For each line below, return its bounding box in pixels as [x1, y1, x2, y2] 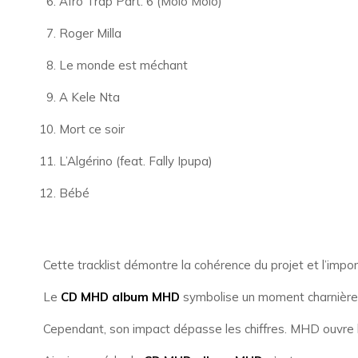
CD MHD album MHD [60, 289, 180, 304]
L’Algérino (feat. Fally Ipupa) [58, 153, 213, 169]
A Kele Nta [58, 89, 120, 105]
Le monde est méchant [58, 58, 188, 73]
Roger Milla [58, 26, 121, 41]
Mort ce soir [58, 121, 125, 137]
